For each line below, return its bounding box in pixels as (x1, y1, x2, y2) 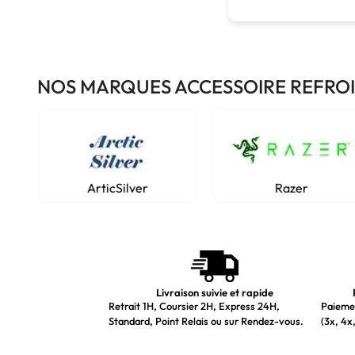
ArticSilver (82, 180, 143, 196)
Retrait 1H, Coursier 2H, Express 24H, (109, 300, 280, 312)
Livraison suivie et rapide (155, 286, 273, 299)
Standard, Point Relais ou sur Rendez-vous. (109, 315, 303, 327)
